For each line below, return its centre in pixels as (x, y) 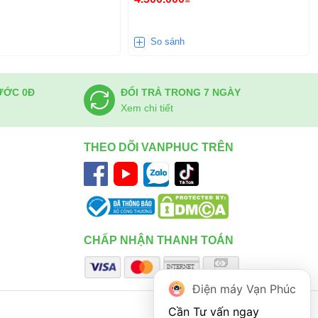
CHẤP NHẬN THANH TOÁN (159, 240)
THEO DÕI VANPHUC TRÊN (159, 147)
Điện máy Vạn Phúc (244, 289)
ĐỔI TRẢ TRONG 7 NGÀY (181, 92)
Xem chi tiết (147, 108)
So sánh (168, 42)
